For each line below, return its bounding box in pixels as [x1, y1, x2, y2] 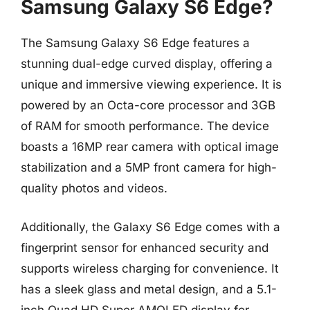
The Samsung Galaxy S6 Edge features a [21, 36, 250, 50]
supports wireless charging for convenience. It [21, 261, 279, 275]
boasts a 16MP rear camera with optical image [21, 140, 279, 154]
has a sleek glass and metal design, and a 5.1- [21, 282, 277, 296]
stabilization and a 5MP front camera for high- [21, 161, 277, 174]
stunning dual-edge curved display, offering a [21, 57, 273, 71]
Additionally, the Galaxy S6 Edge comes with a [21, 219, 280, 234]
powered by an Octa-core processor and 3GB [21, 98, 275, 112]
